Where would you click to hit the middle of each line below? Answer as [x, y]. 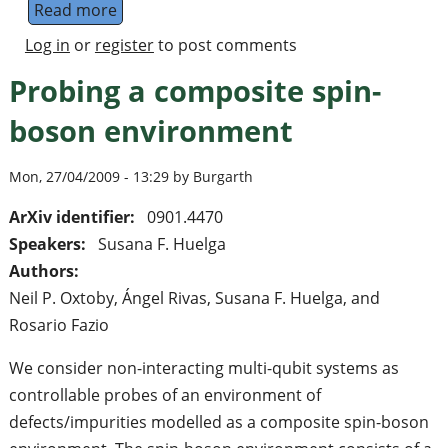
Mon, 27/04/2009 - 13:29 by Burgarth [130, 177]
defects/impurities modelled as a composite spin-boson [218, 421]
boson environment [150, 131]
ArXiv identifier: [73, 216]
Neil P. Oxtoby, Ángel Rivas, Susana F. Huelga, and [194, 297]
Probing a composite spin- [194, 91]
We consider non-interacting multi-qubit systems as [203, 367]
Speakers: [49, 243]
